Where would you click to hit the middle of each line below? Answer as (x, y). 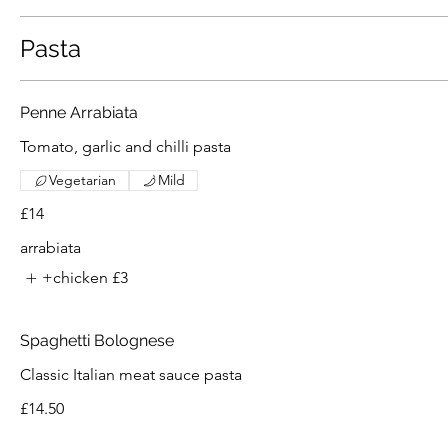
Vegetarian (82, 180)
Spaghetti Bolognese (97, 341)
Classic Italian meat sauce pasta (131, 375)
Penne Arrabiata (79, 112)
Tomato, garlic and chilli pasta (125, 146)
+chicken (75, 277)
